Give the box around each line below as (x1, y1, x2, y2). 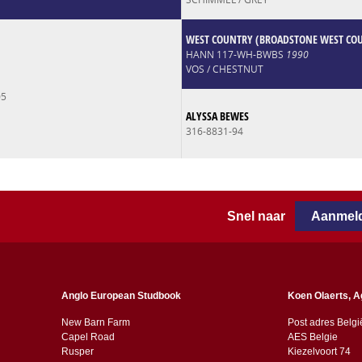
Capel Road (61, 330, 115, 343)
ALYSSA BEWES (185, 107, 249, 124)
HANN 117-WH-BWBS (185, 47, 286, 61)
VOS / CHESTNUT (185, 61, 263, 76)
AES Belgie (287, 330, 338, 343)
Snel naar (227, 208, 296, 223)
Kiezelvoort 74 (287, 345, 351, 357)
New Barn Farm (61, 316, 130, 328)
